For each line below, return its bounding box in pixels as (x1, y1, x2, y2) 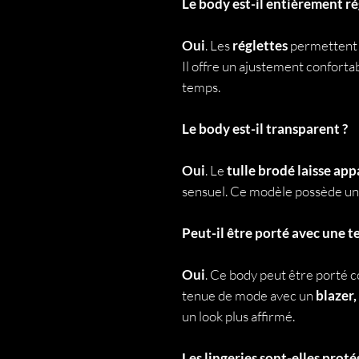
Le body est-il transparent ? (182, 120, 348, 137)
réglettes (232, 37, 290, 54)
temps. (182, 79, 220, 95)
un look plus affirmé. (182, 308, 295, 325)
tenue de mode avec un (182, 287, 316, 304)
